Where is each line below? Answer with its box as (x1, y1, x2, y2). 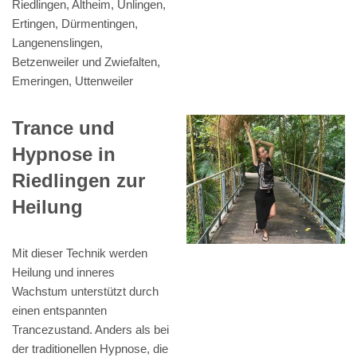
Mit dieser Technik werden (12, 246, 147, 261)
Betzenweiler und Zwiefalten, (12, 55, 160, 69)
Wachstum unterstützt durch (12, 284, 159, 299)
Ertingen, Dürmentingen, (12, 17, 138, 31)
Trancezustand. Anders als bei (12, 323, 169, 337)
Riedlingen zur (12, 170, 145, 192)
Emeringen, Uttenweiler (12, 74, 133, 88)
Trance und (12, 117, 115, 139)
